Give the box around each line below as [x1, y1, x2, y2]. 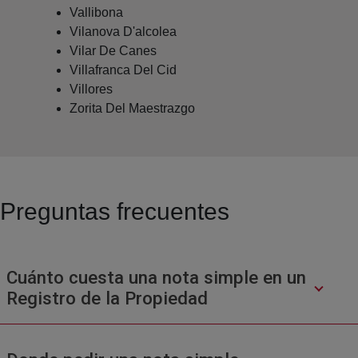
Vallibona [70, 5, 123, 19]
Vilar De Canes [70, 43, 157, 58]
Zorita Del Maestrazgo [70, 101, 195, 115]
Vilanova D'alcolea [70, 24, 177, 38]
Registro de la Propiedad [6, 287, 208, 308]
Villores [70, 82, 113, 96]
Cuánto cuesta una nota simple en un [6, 266, 306, 288]
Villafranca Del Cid [70, 62, 177, 77]
